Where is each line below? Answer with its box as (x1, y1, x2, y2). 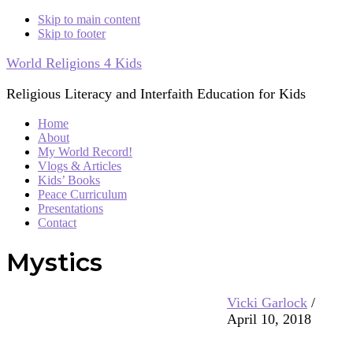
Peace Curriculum (38, 188, 127, 201)
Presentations (38, 202, 103, 215)
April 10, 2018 (227, 310, 311, 327)
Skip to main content (38, 13, 140, 26)
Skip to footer (38, 27, 106, 40)
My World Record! (38, 145, 132, 158)
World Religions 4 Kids (6, 55, 142, 71)
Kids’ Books (38, 173, 100, 187)
